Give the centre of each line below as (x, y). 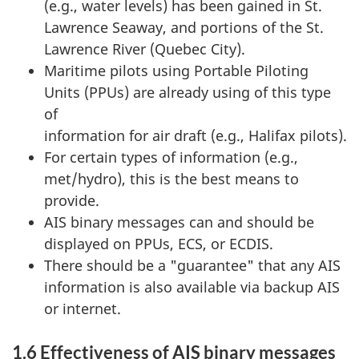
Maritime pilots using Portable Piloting (176, 71)
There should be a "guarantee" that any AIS (192, 266)
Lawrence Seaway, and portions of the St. (184, 28)
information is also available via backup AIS (192, 287)
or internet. (83, 309)
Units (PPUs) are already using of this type (188, 93)
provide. (72, 201)
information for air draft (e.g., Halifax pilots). (196, 136)
